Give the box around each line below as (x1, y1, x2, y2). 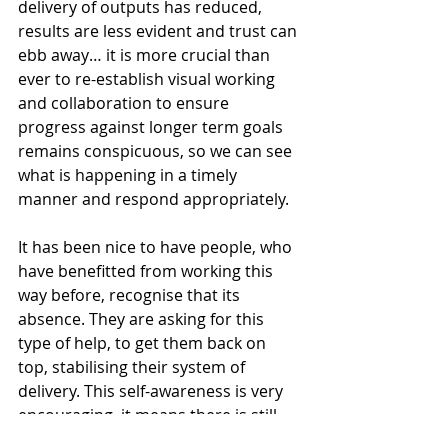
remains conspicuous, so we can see (18, 139, 296, 162)
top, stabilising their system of (18, 355, 249, 378)
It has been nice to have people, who (18, 235, 296, 258)
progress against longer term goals (18, 115, 287, 138)
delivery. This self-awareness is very (18, 379, 287, 402)
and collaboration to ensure (18, 91, 233, 114)
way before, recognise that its (18, 283, 244, 306)
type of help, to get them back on (18, 331, 270, 354)
